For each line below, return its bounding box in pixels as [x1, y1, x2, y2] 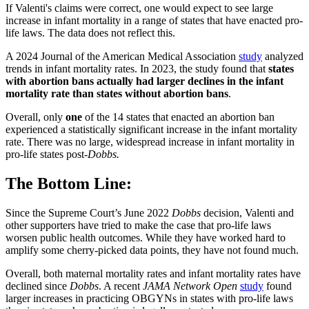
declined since [6, 280, 70, 292]
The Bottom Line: [6, 175, 132, 193]
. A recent [99, 280, 143, 292]
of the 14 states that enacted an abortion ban [82, 111, 275, 123]
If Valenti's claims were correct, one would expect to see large [6, 2, 273, 14]
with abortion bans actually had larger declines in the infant [6, 75, 283, 88]
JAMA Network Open [143, 280, 237, 292]
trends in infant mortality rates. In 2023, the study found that [6, 63, 268, 75]
